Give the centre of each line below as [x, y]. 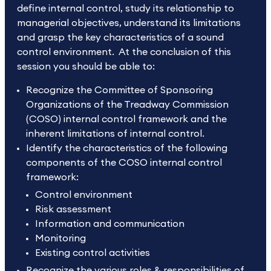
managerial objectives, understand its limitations [129, 23]
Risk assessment [73, 209]
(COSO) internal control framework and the [126, 119]
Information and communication [110, 224]
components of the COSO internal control [124, 163]
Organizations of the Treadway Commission [127, 105]
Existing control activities [93, 253]
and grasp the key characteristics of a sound [120, 38]
